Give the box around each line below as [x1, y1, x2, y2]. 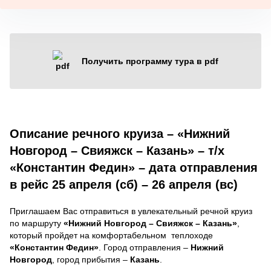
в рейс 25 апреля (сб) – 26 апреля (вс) [10, 177, 238, 191]
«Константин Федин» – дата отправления [10, 160, 258, 174]
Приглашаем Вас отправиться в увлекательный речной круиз [10, 206, 252, 216]
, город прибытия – [52, 254, 130, 264]
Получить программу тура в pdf [82, 56, 218, 66]
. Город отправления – [99, 242, 191, 252]
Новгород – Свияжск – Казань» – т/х [10, 143, 224, 157]
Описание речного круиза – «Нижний [10, 126, 230, 140]
